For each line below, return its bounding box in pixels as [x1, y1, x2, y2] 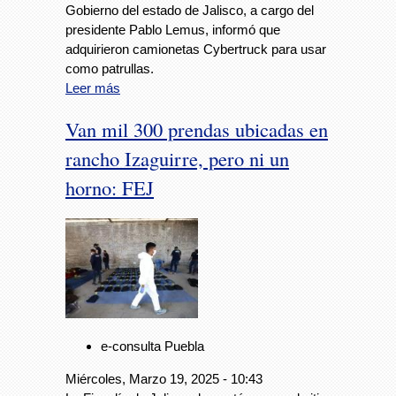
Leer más [65, 80, 120, 95]
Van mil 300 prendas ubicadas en [65, 115, 328, 142]
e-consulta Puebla [101, 338, 204, 354]
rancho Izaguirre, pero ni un [65, 144, 289, 171]
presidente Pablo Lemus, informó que [65, 21, 280, 37]
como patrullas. [65, 60, 154, 76]
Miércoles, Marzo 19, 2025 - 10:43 [65, 370, 263, 386]
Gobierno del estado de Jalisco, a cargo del [65, 2, 314, 18]
